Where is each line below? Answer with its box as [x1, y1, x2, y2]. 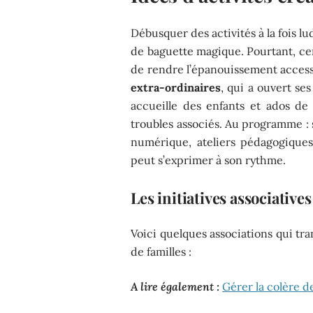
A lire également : [131, 279, 220, 293]
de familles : [131, 244, 192, 259]
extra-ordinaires [131, 80, 221, 94]
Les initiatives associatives [131, 187, 312, 208]
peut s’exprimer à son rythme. [131, 152, 286, 167]
